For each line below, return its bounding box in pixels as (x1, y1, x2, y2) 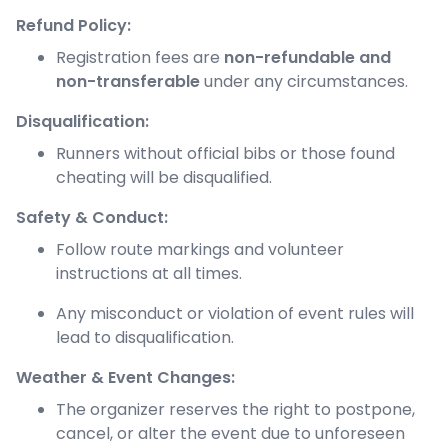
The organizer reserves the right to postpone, (56, 398, 415, 422)
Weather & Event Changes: (16, 366, 235, 390)
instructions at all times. (56, 262, 242, 286)
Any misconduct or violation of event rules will (56, 302, 414, 326)
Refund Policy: (16, 14, 131, 38)
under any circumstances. (200, 70, 408, 94)
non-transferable (56, 70, 200, 94)
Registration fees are (56, 46, 224, 70)
